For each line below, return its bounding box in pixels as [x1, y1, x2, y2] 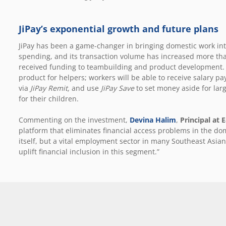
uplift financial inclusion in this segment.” [19, 147, 159, 157]
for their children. [19, 94, 81, 104]
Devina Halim [130, 115, 176, 125]
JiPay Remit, [30, 83, 70, 93]
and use [70, 83, 101, 93]
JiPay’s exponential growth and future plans [19, 22, 218, 35]
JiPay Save [101, 83, 134, 93]
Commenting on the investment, [19, 115, 130, 125]
